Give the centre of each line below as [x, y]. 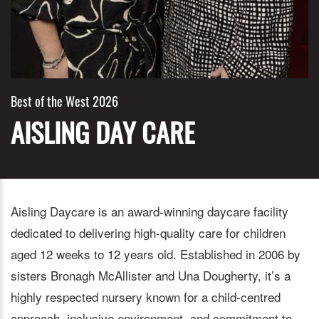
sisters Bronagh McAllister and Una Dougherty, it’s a [151, 275]
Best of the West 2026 [64, 101]
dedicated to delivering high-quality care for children [148, 232]
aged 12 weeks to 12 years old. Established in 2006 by [156, 253]
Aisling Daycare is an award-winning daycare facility [150, 211]
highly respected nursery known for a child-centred [146, 296]
